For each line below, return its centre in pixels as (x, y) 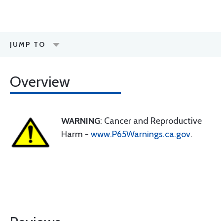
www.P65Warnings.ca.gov (141, 134)
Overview (40, 82)
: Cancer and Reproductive (151, 121)
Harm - (76, 134)
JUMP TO (28, 44)
